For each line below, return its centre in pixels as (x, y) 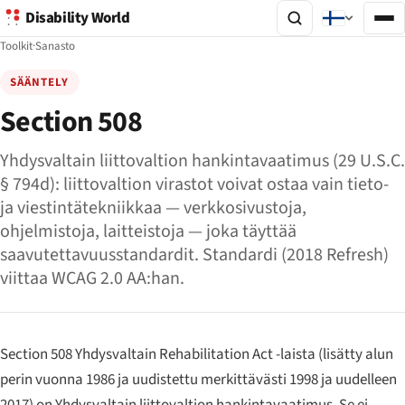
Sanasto (55, 46)
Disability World (78, 18)
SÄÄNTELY (40, 82)
